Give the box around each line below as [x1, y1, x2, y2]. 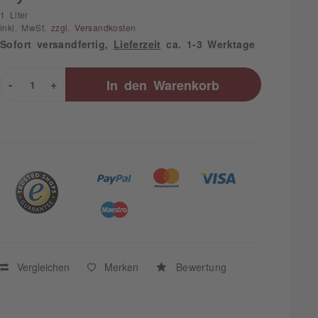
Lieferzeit [113, 39, 161, 49]
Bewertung [170, 262, 227, 272]
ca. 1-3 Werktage [160, 39, 256, 49]
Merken [104, 262, 138, 272]
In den [106, 78, 148, 91]
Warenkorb [153, 78, 220, 91]
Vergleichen [11, 262, 70, 272]
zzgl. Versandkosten [50, 23, 136, 32]
